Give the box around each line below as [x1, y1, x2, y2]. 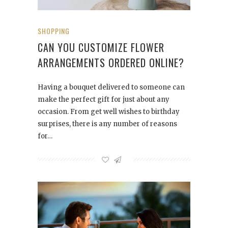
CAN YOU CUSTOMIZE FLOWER [38, 40, 164, 55]
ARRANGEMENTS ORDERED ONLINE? [38, 55, 184, 71]
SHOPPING [38, 25, 70, 37]
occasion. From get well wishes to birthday [38, 107, 180, 117]
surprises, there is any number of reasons [38, 120, 177, 129]
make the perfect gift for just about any [38, 95, 169, 104]
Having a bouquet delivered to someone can [38, 83, 185, 92]
